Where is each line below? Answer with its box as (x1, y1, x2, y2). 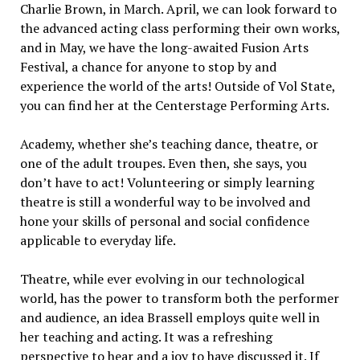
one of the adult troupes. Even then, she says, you (19, 153, 307, 172)
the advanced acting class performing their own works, (19, 18, 340, 37)
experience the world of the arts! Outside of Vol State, (19, 76, 335, 95)
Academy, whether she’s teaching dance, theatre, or (19, 134, 318, 153)
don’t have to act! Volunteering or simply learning (19, 173, 314, 191)
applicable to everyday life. (19, 231, 176, 249)
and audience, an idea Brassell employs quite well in (19, 308, 320, 326)
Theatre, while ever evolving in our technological (19, 269, 305, 288)
